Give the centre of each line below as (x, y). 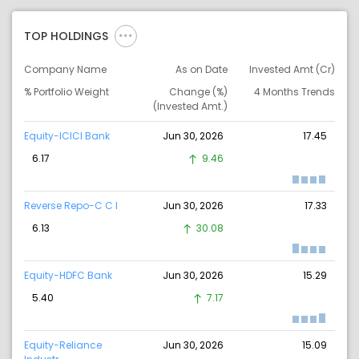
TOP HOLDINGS (66, 36)
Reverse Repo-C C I (71, 206)
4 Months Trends (294, 92)
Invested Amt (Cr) (292, 70)
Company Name (65, 70)
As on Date (201, 70)
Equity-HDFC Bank (68, 276)
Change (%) (198, 92)
